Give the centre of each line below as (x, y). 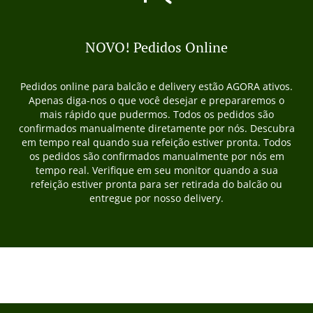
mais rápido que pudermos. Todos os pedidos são (156, 114)
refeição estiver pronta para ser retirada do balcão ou (156, 184)
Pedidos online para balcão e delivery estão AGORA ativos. (156, 86)
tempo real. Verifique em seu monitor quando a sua (156, 170)
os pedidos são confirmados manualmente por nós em (156, 156)
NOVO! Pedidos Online (156, 47)
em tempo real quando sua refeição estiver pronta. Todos (156, 142)
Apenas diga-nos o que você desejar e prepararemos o (156, 100)
